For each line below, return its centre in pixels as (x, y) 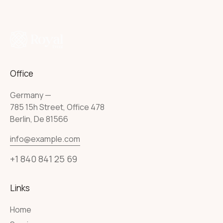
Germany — (31, 95)
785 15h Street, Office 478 (57, 107)
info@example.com (45, 139)
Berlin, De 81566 (39, 119)
